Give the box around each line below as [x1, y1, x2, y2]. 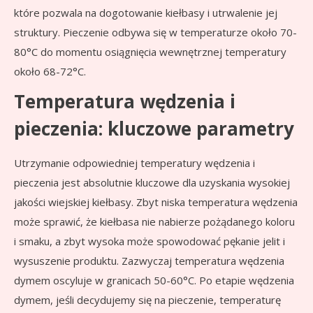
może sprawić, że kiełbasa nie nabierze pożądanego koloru [14, 214, 295, 229]
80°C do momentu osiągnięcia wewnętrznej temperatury [14, 45, 286, 59]
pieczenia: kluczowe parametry [14, 116, 294, 142]
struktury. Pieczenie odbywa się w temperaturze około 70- [14, 25, 297, 40]
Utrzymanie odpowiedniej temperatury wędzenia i [14, 156, 255, 170]
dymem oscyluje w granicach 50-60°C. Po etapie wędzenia [14, 273, 294, 288]
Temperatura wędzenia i [14, 89, 235, 115]
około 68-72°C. [14, 64, 86, 79]
